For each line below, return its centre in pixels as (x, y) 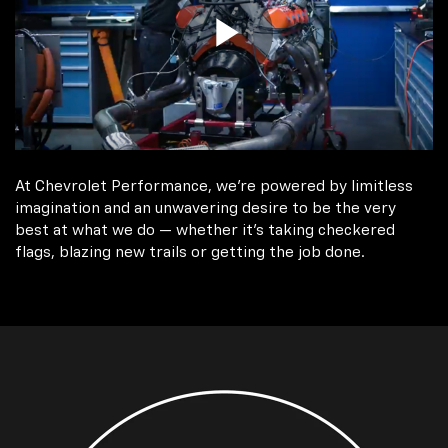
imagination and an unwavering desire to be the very (205, 208)
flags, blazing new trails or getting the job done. (190, 252)
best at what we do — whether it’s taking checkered (205, 230)
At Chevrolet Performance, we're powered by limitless (214, 186)
